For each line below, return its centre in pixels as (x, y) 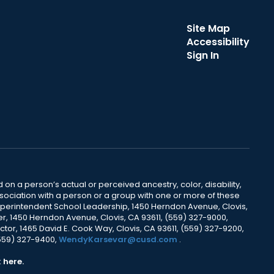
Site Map (208, 28)
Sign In (202, 55)
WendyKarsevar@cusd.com (119, 239)
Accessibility (218, 42)
